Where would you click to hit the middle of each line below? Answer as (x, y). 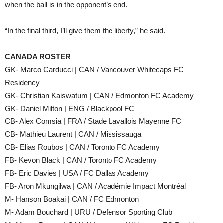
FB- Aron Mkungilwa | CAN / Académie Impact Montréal (95, 186)
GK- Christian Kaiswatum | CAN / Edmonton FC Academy (99, 95)
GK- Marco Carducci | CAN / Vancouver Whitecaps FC (94, 69)
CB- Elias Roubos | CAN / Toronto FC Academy (82, 147)
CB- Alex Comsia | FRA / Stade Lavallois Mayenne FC (93, 121)
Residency (22, 82)
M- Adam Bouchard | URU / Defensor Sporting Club (89, 212)
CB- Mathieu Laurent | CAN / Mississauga (73, 134)
